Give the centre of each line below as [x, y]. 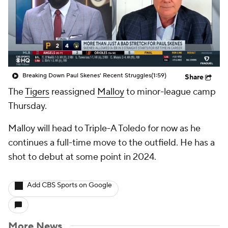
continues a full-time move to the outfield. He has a [111, 143]
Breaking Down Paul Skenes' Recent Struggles [87, 76]
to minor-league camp [170, 92]
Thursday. [27, 106]
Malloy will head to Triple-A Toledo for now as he [104, 129]
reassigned [73, 92]
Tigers [37, 92]
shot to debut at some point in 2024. [82, 157]
